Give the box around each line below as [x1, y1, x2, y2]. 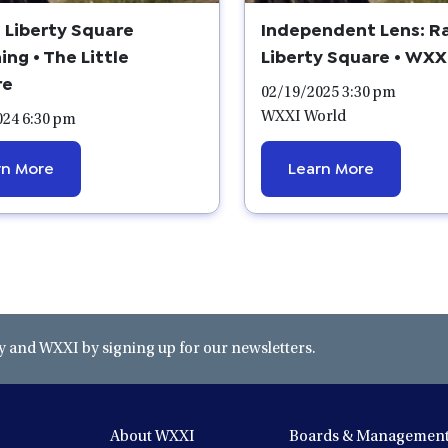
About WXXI [110, 428, 196, 445]
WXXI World [261, 108, 347, 125]
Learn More [288, 156, 375, 176]
